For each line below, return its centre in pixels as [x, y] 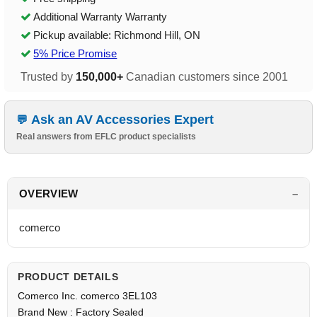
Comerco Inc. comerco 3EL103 [89, 296]
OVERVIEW [49, 194]
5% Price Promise [75, 54]
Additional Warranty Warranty [100, 17]
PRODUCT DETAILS [68, 277]
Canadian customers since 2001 [206, 77]
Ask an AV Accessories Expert [123, 120]
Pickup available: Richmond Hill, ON [117, 35]
